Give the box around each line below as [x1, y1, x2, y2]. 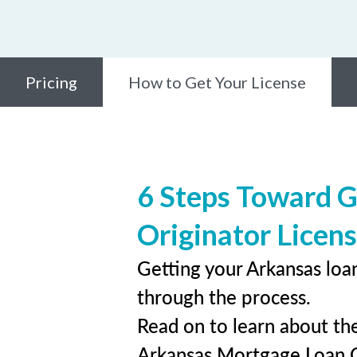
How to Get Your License [128, 73, 306, 92]
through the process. [137, 283, 311, 310]
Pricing [25, 73, 77, 92]
